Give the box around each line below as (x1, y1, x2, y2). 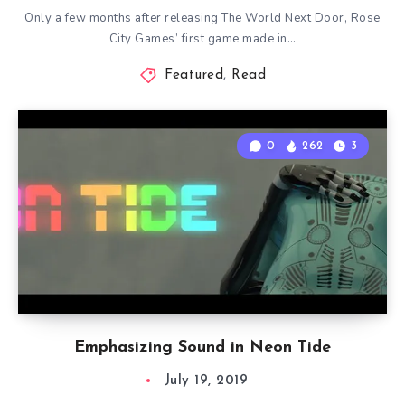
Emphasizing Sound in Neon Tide (74, 339, 331, 356)
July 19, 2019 (164, 374, 249, 388)
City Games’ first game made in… (108, 31, 297, 47)
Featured (165, 69, 224, 82)
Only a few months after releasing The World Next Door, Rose (24, 10, 381, 26)
